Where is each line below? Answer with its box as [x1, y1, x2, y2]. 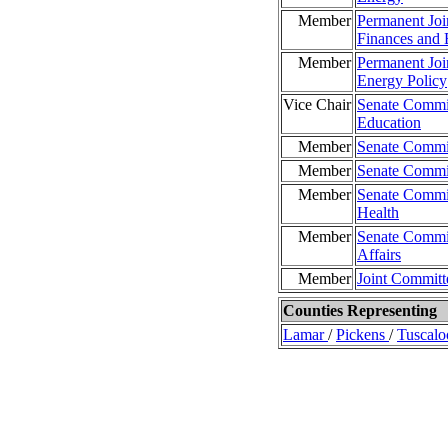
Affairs [357, 246, 401, 263]
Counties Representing [283, 302, 437, 319]
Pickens [336, 326, 389, 343]
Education [357, 114, 421, 131]
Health [357, 204, 399, 221]
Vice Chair [283, 96, 351, 113]
